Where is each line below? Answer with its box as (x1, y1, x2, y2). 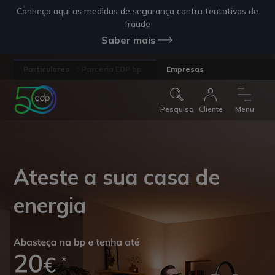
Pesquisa (160, 104, 194, 114)
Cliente (198, 104, 223, 114)
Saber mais (101, 34, 156, 46)
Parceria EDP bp (82, 64, 142, 74)
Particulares (23, 64, 70, 74)
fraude (125, 18, 150, 29)
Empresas (166, 64, 204, 74)
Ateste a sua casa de (14, 164, 220, 191)
